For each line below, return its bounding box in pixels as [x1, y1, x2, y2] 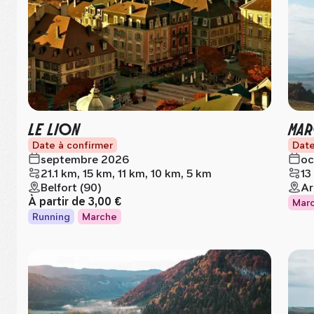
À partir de [28, 195, 88, 208]
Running [32, 211, 70, 222]
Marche [82, 211, 117, 222]
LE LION [28, 117, 80, 139]
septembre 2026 [41, 153, 129, 166]
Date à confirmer [32, 139, 113, 151]
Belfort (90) [41, 181, 102, 194]
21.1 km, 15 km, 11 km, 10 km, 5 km [41, 167, 212, 180]
